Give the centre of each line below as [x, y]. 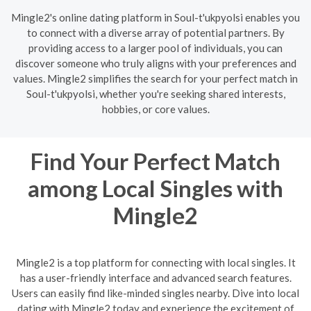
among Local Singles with [155, 188]
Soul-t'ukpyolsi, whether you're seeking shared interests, [155, 93]
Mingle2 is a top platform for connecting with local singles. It [155, 262]
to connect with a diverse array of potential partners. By [155, 32]
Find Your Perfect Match [155, 161]
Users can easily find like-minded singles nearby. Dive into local [155, 293]
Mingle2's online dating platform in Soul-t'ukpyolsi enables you [155, 17]
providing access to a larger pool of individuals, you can [155, 48]
